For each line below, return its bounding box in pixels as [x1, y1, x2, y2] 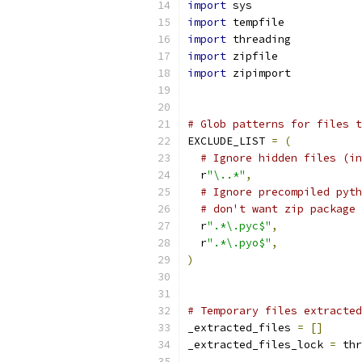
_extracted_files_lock [187, 338, 330, 351]
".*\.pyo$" [207, 236, 271, 250]
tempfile [226, 15, 284, 29]
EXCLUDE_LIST [187, 134, 271, 148]
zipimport [226, 66, 291, 80]
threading [226, 32, 291, 46]
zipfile [226, 49, 278, 63]
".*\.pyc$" [207, 219, 271, 233]
